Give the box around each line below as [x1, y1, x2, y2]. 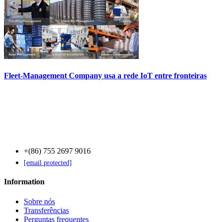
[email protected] [24, 159, 72, 167]
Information [4, 177, 45, 186]
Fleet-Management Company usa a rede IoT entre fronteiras [4, 71, 207, 80]
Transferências [24, 206, 69, 215]
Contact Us [4, 124, 40, 133]
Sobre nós [24, 197, 55, 206]
